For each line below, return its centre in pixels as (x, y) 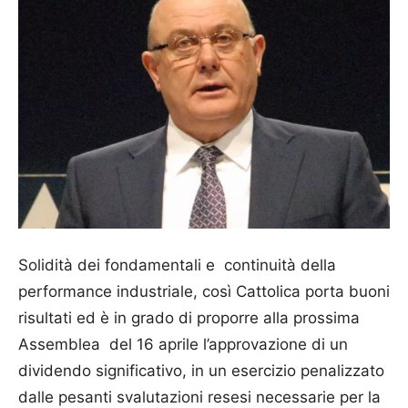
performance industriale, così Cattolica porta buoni (204, 292)
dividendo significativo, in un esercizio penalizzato (201, 371)
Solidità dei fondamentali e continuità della (177, 265)
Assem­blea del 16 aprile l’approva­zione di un (183, 345)
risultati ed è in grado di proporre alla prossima (189, 318)
